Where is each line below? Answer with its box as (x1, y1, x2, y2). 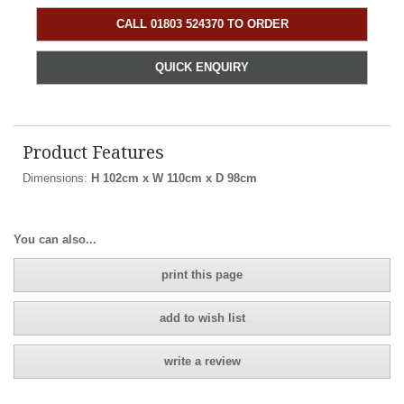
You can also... (14, 233, 96, 247)
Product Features (23, 139, 164, 164)
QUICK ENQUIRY (155, 60, 249, 74)
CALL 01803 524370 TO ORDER (115, 16, 289, 31)
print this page (161, 267, 243, 281)
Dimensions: (23, 170, 91, 185)
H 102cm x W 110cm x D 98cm (91, 170, 257, 185)
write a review (163, 353, 241, 368)
